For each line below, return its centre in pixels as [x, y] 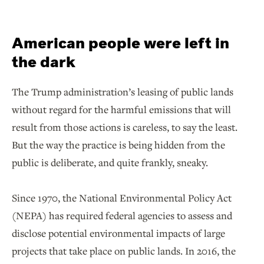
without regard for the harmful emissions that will [121, 110]
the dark [44, 62]
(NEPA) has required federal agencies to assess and [122, 216]
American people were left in [121, 43]
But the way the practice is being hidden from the [118, 145]
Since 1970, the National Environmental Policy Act [122, 198]
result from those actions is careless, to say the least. [125, 127]
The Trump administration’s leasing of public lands [123, 92]
